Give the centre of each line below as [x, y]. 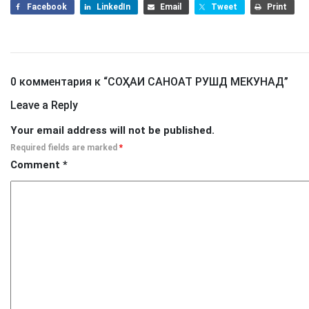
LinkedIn [113, 7]
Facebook [47, 7]
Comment [37, 165]
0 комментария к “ [59, 82]
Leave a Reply [44, 106]
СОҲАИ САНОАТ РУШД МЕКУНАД [196, 82]
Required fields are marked [65, 148]
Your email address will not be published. [112, 131]
